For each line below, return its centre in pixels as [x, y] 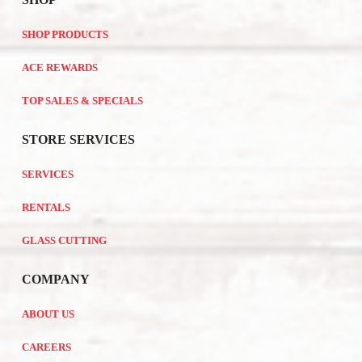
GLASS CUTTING [64, 240]
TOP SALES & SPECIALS [82, 101]
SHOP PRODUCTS [65, 34]
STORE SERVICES [78, 139]
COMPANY [55, 279]
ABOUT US [48, 314]
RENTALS [46, 207]
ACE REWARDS [59, 67]
